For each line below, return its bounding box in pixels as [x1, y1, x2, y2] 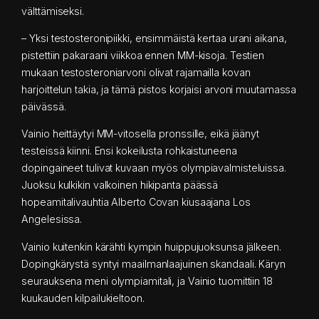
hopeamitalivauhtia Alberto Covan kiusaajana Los [21, 196, 251, 209]
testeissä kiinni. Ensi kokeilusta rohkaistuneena [21, 145, 237, 157]
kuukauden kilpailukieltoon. [21, 291, 145, 304]
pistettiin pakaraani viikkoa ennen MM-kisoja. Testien [21, 49, 265, 62]
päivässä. [21, 100, 66, 113]
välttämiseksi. [21, 4, 84, 17]
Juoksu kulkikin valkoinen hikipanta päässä [21, 179, 219, 192]
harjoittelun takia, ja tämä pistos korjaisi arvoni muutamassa [21, 83, 297, 96]
